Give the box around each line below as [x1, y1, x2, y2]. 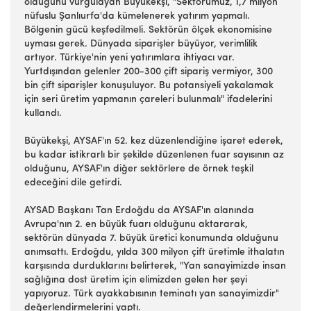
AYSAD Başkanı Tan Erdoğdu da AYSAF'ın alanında [24, 205, 254, 216]
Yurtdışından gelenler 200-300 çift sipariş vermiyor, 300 [24, 67, 273, 77]
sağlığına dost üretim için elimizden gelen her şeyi [24, 275, 247, 285]
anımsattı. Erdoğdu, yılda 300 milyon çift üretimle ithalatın [24, 247, 285, 258]
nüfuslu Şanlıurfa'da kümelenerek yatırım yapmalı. [24, 11, 250, 22]
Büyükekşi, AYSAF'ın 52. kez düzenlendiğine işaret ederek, [24, 136, 283, 146]
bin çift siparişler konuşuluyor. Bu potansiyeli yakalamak [24, 81, 274, 91]
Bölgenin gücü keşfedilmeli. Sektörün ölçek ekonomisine [24, 25, 272, 35]
